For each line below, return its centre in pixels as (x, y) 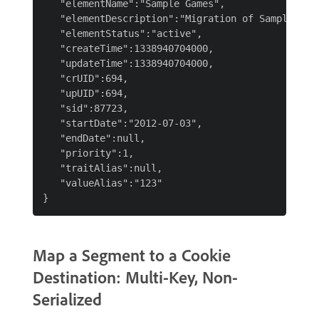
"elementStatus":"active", (122, 33)
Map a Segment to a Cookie (132, 255)
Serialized (67, 299)
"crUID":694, (85, 78)
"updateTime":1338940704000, (128, 63)
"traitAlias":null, (103, 168)
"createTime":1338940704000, (128, 48)
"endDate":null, (94, 138)
